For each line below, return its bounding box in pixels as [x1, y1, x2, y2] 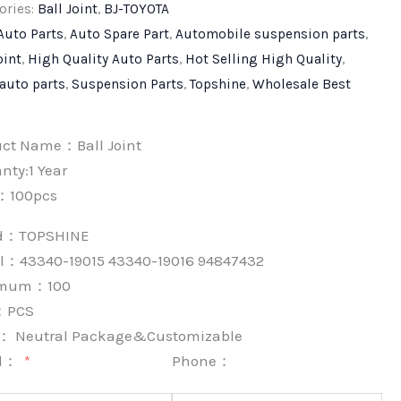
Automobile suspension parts [175, 25, 366, 42]
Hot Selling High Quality [185, 50, 343, 67]
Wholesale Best [252, 75, 352, 92]
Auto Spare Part [70, 25, 170, 42]
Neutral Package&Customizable [12, 326, 243, 345]
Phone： [172, 351, 233, 370]
